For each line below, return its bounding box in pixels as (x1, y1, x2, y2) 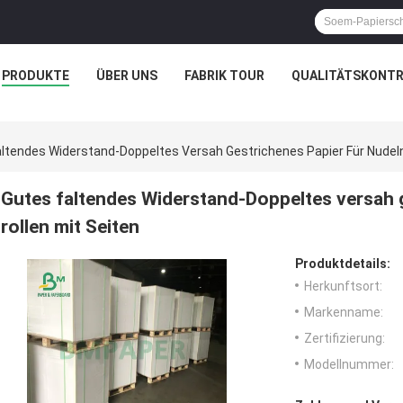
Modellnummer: (304, 357, 394, 372)
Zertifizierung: (304, 331, 385, 346)
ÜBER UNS (95, 68, 157, 83)
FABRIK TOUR (184, 68, 264, 83)
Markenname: (304, 305, 383, 320)
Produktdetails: (295, 256, 390, 272)
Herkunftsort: (304, 279, 382, 294)
